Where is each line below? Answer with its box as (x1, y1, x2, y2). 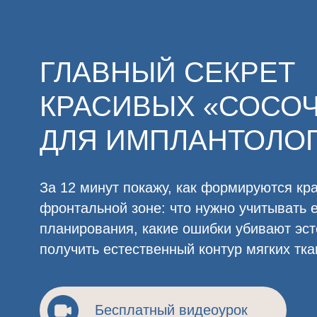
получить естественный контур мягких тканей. (35, 215, 306, 229)
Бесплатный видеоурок (84, 270, 221, 284)
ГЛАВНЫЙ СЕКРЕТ (35, 50, 264, 79)
